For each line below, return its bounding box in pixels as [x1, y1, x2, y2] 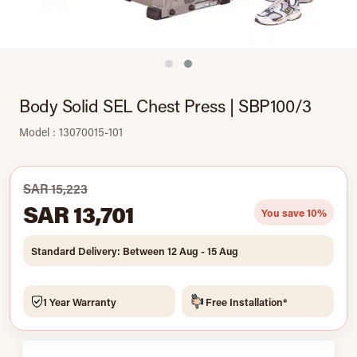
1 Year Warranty [43, 294, 116, 308]
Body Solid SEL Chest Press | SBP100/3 [19, 94, 312, 117]
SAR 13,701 [23, 198, 135, 229]
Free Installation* [206, 294, 288, 308]
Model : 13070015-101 [19, 124, 123, 139]
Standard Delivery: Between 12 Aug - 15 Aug [31, 244, 238, 257]
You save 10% [261, 206, 327, 219]
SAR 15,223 [23, 180, 88, 197]
